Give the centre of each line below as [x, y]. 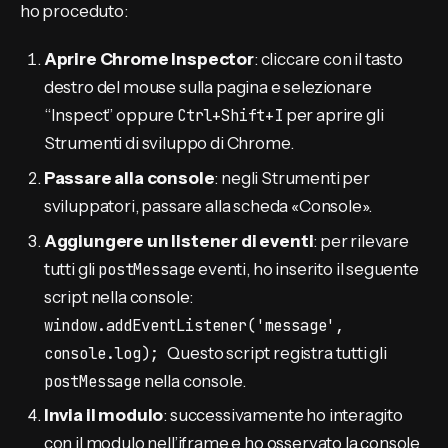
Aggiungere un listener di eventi [178, 240]
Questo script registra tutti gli [277, 352]
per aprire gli [333, 115]
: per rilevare [361, 240]
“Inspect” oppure [110, 115]
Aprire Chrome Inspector [148, 59]
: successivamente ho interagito [283, 415]
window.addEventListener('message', [194, 325]
